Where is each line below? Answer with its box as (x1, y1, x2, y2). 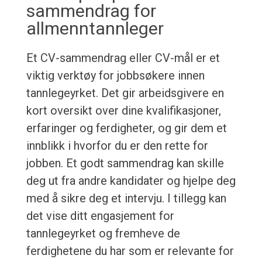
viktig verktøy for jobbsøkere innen (26, 68, 205, 83)
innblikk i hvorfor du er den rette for (26, 139, 208, 153)
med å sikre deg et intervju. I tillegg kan (26, 191, 226, 206)
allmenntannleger (26, 18, 164, 39)
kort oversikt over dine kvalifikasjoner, (26, 104, 221, 118)
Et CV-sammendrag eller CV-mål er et (26, 51, 220, 65)
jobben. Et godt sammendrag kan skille (26, 156, 224, 171)
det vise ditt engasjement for (26, 209, 174, 223)
